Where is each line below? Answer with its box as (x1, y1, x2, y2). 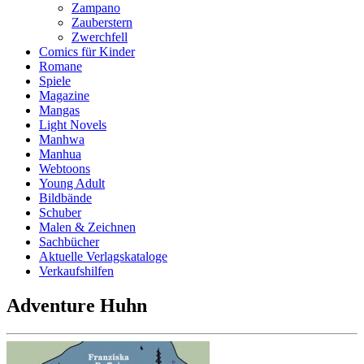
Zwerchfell (71, 30, 128, 44)
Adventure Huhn (6, 294, 147, 316)
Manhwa (39, 132, 84, 146)
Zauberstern (71, 15, 132, 29)
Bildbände (39, 191, 92, 205)
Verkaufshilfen (39, 264, 114, 278)
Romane (39, 59, 82, 73)
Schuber (39, 206, 81, 219)
